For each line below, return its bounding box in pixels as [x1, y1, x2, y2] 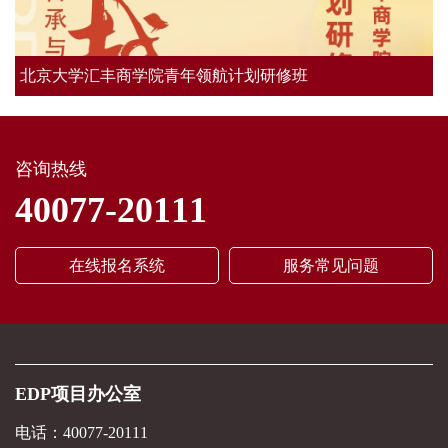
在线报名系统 [69, 257, 165, 274]
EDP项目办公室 [15, 384, 141, 404]
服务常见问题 [283, 257, 379, 274]
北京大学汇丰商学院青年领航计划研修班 [20, 67, 308, 84]
